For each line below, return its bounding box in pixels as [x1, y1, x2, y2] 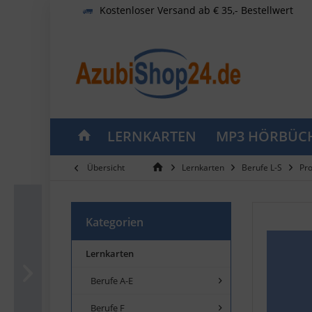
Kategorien [86, 214, 143, 230]
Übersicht [87, 161, 125, 173]
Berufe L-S [242, 161, 282, 173]
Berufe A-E [91, 274, 133, 287]
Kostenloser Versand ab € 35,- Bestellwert [100, 3, 293, 17]
